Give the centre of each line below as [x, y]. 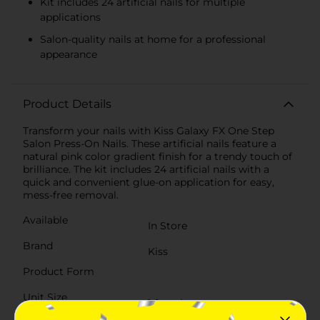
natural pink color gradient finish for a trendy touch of [157, 156]
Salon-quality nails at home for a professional [153, 39]
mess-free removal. [71, 195]
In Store [167, 225]
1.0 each [167, 302]
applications [70, 17]
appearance [69, 54]
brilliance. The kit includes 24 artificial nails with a [146, 169]
